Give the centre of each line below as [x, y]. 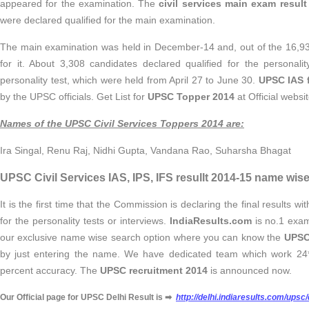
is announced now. [250, 270]
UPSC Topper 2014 [191, 97]
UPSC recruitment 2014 [154, 270]
